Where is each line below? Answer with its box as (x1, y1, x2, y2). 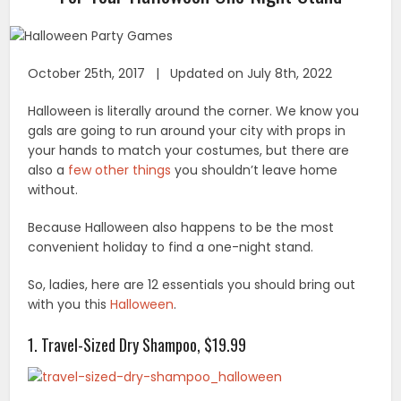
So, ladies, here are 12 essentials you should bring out (28, 276, 356, 294)
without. (28, 181, 79, 200)
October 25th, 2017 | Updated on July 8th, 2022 (28, 64, 333, 83)
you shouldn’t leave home (171, 161, 338, 180)
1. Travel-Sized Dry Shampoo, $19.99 (28, 333, 247, 357)
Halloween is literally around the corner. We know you (28, 102, 360, 121)
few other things (68, 161, 172, 180)
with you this (28, 295, 111, 314)
